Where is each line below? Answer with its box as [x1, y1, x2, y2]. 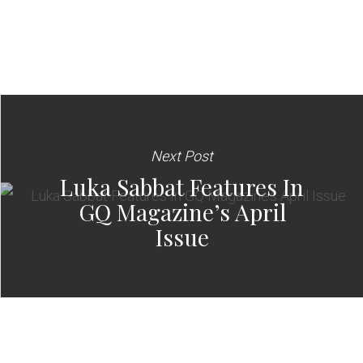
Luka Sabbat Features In [60, 172, 304, 203]
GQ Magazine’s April [78, 197, 286, 228]
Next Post [151, 147, 213, 165]
